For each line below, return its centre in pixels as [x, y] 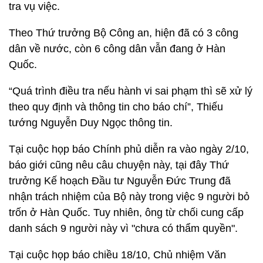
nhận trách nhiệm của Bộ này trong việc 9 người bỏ [129, 197]
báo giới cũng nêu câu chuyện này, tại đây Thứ [119, 165]
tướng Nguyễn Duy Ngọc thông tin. [91, 123]
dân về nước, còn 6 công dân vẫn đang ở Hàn [117, 49]
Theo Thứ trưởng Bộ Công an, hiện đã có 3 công [124, 33]
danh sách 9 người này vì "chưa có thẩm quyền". [123, 228]
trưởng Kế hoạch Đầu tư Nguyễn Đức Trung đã [120, 181]
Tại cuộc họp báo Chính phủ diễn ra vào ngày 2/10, [129, 149]
